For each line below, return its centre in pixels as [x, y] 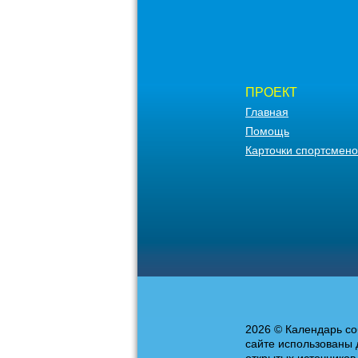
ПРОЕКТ [271, 92]
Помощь [267, 131]
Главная [267, 112]
